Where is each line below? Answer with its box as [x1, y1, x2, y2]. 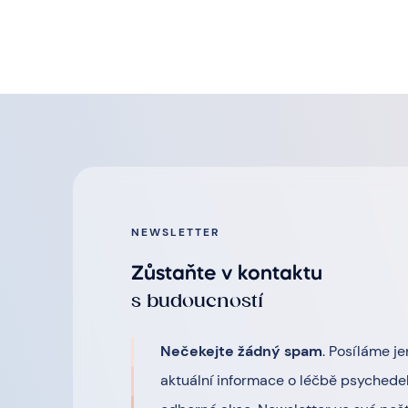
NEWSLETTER [131, 225, 219, 240]
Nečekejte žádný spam [160, 342, 322, 362]
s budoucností [131, 290, 263, 312]
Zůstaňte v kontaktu [131, 264, 322, 285]
